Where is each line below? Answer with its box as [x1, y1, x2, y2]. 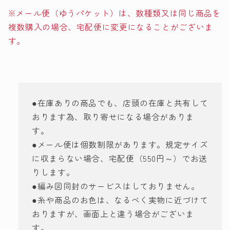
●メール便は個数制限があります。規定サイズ [32, 139, 208, 151]
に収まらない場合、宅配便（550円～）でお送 [32, 152, 207, 165]
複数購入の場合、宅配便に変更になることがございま [8, 21, 213, 33]
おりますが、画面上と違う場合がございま [32, 208, 194, 220]
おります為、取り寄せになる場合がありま [32, 111, 194, 123]
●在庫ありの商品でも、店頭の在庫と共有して [32, 97, 208, 109]
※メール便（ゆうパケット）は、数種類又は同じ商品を [8, 7, 221, 19]
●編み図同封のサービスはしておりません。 [32, 180, 200, 193]
